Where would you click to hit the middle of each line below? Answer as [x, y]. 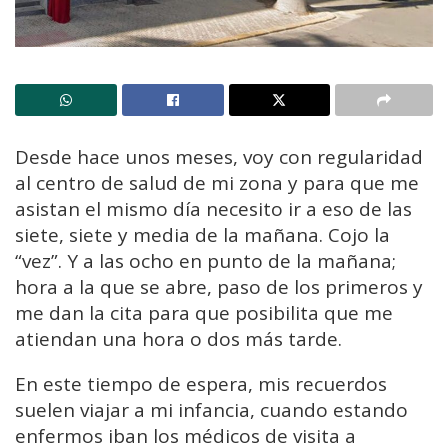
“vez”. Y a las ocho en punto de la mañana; [205, 260]
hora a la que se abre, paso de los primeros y [219, 286]
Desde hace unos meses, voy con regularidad [219, 156]
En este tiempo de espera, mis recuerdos [201, 383]
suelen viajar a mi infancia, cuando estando [211, 409]
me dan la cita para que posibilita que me [204, 312]
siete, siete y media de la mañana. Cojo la [202, 234]
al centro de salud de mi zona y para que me [217, 182]
